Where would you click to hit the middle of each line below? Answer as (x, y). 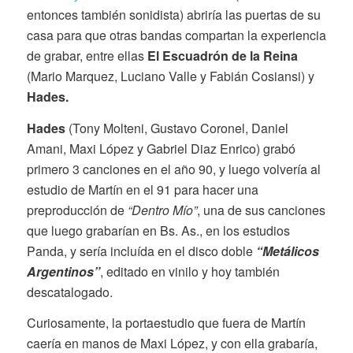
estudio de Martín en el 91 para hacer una (142, 189)
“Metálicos (287, 251)
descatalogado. (69, 292)
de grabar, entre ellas (87, 56)
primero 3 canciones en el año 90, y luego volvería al (173, 169)
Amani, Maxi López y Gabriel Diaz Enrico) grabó (161, 148)
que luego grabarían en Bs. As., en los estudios (158, 230)
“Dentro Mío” (162, 210)
